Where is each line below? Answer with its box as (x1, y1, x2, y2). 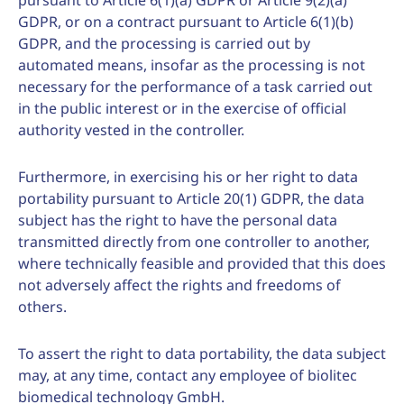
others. (18, 297, 67, 317)
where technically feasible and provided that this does (18, 253, 386, 273)
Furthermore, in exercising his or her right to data (18, 167, 358, 187)
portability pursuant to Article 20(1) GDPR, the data (18, 188, 364, 208)
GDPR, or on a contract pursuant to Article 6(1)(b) (18, 12, 353, 32)
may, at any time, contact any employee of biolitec (18, 365, 357, 385)
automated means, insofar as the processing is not (18, 55, 365, 75)
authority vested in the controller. (18, 120, 244, 140)
